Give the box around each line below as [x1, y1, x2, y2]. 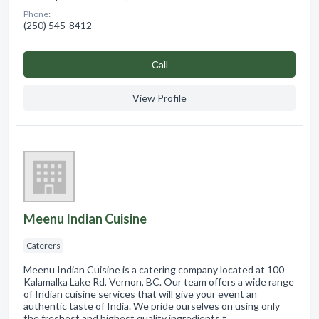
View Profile [132, 91, 187, 104]
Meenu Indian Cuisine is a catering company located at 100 [23, 263, 284, 276]
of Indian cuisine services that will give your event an [23, 287, 257, 300]
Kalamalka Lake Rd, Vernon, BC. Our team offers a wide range [23, 275, 294, 288]
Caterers [26, 239, 61, 251]
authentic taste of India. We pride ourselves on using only [23, 299, 280, 312]
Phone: [23, 8, 51, 19]
